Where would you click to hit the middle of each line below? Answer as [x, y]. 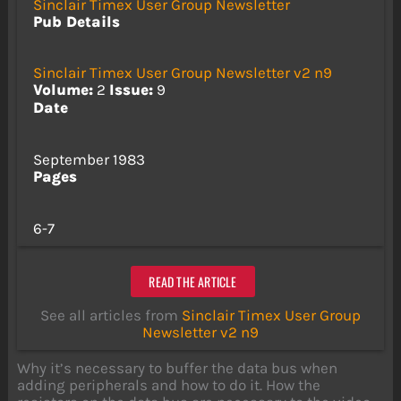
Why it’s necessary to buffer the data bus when [178, 368]
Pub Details [76, 21]
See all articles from [111, 316]
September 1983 [89, 159]
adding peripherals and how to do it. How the [169, 385]
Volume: [63, 90]
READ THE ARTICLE [193, 281]
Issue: [131, 90]
